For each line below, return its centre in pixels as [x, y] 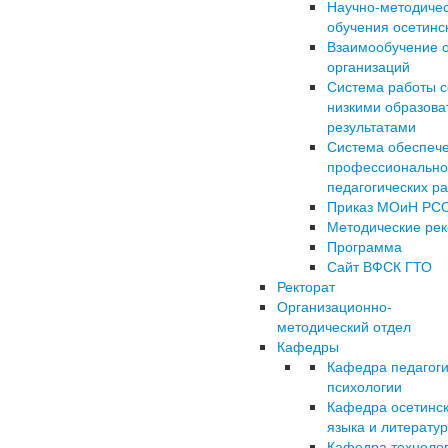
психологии [364, 386]
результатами [371, 126]
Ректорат [306, 286]
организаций [368, 66]
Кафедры [308, 346]
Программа [364, 246]
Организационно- [334, 306]
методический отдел [344, 326]
